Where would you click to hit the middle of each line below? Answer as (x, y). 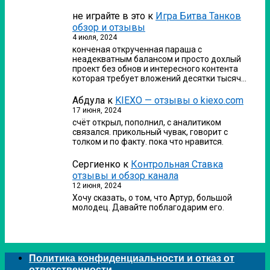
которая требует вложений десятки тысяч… (159, 78)
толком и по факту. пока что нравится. (148, 142)
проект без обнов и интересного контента (155, 68)
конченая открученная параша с (137, 49)
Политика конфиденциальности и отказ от (132, 258)
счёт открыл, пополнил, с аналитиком (147, 123)
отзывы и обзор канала (125, 176)
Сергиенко (96, 164)
